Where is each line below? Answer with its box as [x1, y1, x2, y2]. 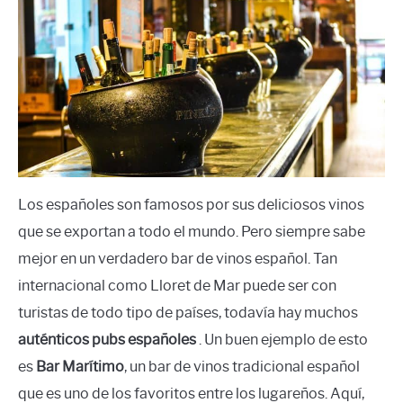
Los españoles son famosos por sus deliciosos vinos [18, 196, 364, 214]
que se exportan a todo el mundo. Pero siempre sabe [18, 223, 365, 241]
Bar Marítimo [36, 358, 124, 376]
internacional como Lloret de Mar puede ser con [18, 277, 336, 295]
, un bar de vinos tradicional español [124, 358, 360, 376]
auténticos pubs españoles [18, 331, 196, 349]
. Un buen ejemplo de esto [196, 331, 368, 349]
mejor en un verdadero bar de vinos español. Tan [18, 250, 337, 268]
